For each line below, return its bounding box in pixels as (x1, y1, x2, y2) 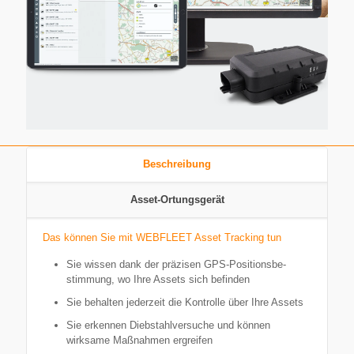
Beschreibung (143, 158, 211, 170)
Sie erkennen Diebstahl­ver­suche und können (66, 319, 270, 331)
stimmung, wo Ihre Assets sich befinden (66, 273, 250, 285)
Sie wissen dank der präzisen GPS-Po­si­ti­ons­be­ (66, 258, 286, 270)
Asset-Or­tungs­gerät (130, 194, 224, 205)
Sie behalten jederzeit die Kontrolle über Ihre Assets (66, 296, 303, 308)
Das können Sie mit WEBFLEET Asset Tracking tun (43, 232, 281, 243)
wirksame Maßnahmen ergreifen (66, 334, 213, 346)
